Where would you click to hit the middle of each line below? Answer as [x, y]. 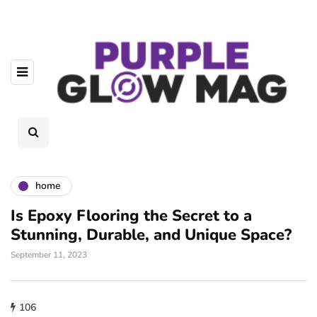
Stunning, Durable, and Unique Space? [151, 235]
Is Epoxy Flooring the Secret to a [131, 215]
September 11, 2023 [49, 254]
